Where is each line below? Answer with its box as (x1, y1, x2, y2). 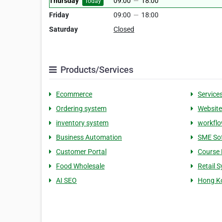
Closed (113, 25, 134, 33)
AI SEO (56, 176, 77, 184)
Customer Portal (56, 148, 107, 156)
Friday (49, 11, 69, 19)
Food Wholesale (56, 162, 105, 170)
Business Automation (56, 133, 122, 141)
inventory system (56, 119, 109, 127)
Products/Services (58, 64, 133, 75)
